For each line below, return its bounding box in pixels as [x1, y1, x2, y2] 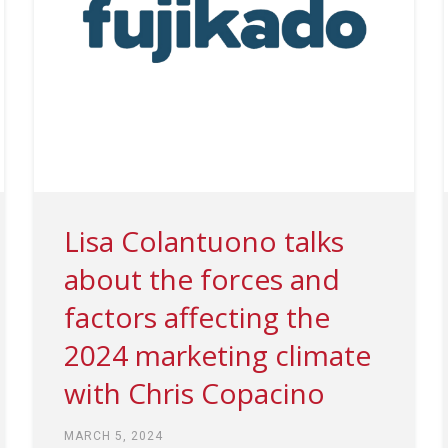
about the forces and [63, 259, 340, 298]
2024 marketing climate [63, 335, 371, 374]
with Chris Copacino [63, 373, 325, 412]
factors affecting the [63, 297, 330, 336]
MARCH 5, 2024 [63, 428, 163, 443]
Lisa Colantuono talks [63, 221, 344, 260]
